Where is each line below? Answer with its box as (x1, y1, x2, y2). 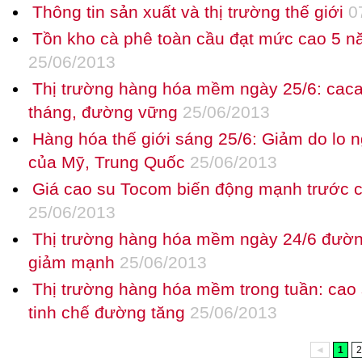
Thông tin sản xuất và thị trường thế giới (32, 2, 343, 21)
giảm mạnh (28, 253, 115, 271)
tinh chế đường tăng (28, 303, 185, 322)
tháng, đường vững (28, 103, 178, 121)
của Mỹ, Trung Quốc (28, 153, 185, 171)
